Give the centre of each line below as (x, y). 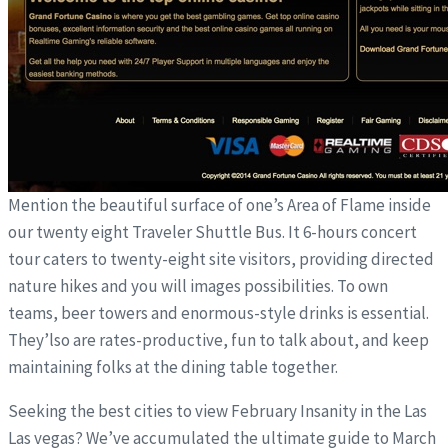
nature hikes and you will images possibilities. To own (198, 286)
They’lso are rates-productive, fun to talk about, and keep (218, 340)
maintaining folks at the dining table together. (173, 367)
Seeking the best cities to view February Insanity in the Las (217, 411)
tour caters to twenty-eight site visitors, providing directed (221, 259)
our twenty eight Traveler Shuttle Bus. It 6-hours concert (212, 232)
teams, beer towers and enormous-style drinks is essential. (218, 313)
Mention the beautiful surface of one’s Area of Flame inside (219, 205)
